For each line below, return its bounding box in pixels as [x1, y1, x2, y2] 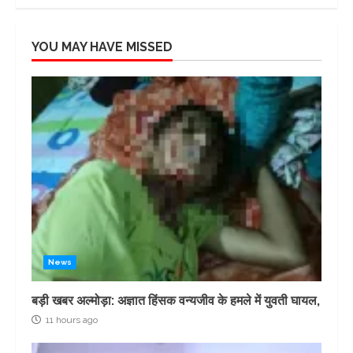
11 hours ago [43, 314, 98, 325]
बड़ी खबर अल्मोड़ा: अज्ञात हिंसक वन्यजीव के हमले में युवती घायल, [32, 292, 320, 308]
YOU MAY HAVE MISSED [32, 39, 173, 54]
